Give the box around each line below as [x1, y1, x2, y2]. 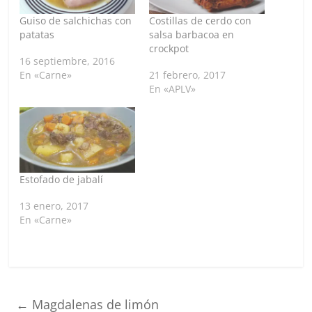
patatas [19, 27, 55, 41]
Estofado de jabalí [19, 173, 104, 187]
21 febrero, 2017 [148, 68, 226, 81]
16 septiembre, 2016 [19, 54, 116, 68]
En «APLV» [148, 81, 196, 95]
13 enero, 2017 [19, 199, 89, 213]
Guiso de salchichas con [19, 13, 132, 27]
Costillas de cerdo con [148, 13, 251, 27]
